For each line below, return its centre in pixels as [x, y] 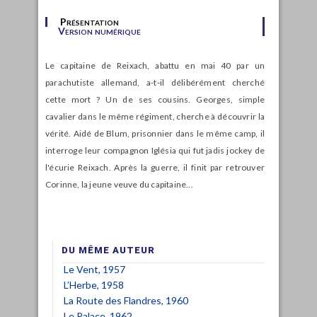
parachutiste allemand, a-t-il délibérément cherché [155, 82]
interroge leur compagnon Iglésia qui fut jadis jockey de [155, 150]
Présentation [90, 21]
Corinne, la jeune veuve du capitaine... [119, 184]
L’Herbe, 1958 [94, 284]
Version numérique [99, 30]
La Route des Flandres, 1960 [126, 300]
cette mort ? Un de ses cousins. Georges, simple [155, 99]
